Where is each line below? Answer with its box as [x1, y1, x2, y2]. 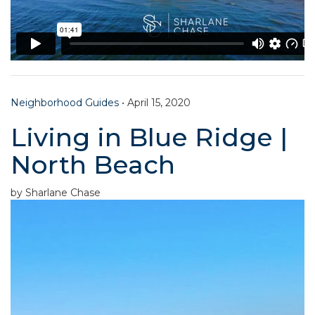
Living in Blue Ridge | [11, 121, 288, 153]
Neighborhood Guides [11, 96, 119, 109]
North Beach [11, 148, 175, 180]
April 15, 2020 [127, 96, 191, 109]
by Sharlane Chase [11, 186, 101, 199]
